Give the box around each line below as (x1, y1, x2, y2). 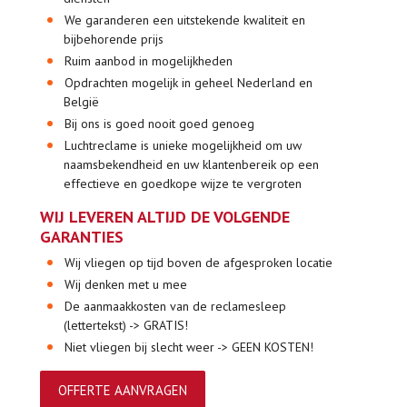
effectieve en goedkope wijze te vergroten (63, 174, 302, 192)
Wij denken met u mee (65, 275, 188, 293)
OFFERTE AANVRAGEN (58, 381, 187, 399)
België (63, 93, 99, 110)
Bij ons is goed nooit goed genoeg (65, 114, 255, 132)
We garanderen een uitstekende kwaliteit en (65, 11, 306, 28)
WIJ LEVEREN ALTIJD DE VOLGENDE (40, 205, 290, 227)
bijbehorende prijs (63, 30, 164, 47)
